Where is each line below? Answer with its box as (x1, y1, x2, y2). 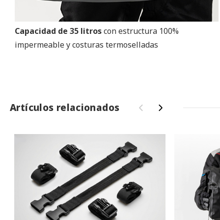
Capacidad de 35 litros (15, 25, 102, 36)
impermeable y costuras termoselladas (15, 39, 158, 50)
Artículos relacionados (10, 101, 120, 114)
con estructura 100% (102, 25, 179, 36)
